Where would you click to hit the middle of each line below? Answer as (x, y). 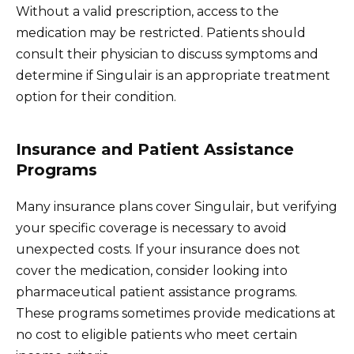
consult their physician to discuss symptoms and (167, 54)
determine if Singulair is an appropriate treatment (173, 75)
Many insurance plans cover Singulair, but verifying (177, 206)
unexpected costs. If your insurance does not (158, 249)
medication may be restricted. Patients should (161, 32)
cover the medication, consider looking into (152, 270)
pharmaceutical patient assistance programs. (156, 292)
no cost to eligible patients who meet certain (156, 334)
